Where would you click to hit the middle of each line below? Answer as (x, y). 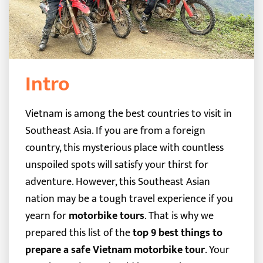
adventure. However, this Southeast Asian (117, 181)
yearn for (47, 215)
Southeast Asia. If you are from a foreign (115, 130)
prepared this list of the (79, 232)
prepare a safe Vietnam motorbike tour (115, 249)
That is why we (181, 215)
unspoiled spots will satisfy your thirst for (117, 164)
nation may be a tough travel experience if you (129, 198)
